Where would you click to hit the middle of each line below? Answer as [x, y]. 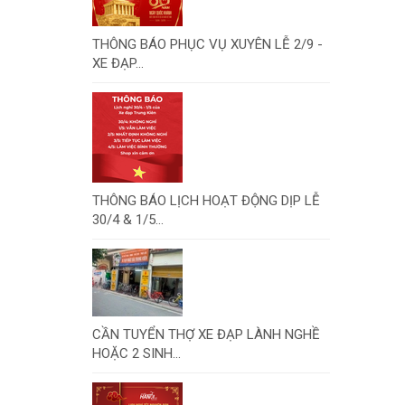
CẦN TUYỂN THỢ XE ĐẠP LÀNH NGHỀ [206, 334]
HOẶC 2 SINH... [137, 353]
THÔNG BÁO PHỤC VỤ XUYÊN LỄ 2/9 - [207, 44]
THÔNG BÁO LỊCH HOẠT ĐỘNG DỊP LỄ [206, 200]
